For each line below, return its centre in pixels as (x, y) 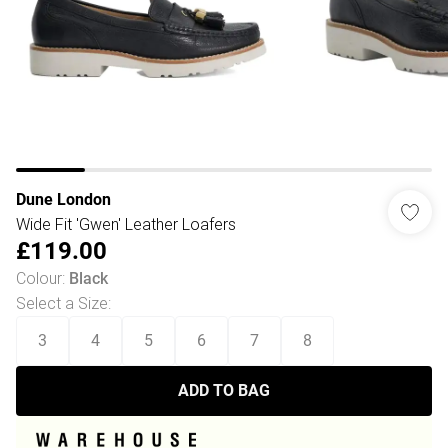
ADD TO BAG (224, 390)
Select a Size (62, 303)
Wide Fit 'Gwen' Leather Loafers (126, 224)
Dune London (63, 199)
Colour (39, 278)
